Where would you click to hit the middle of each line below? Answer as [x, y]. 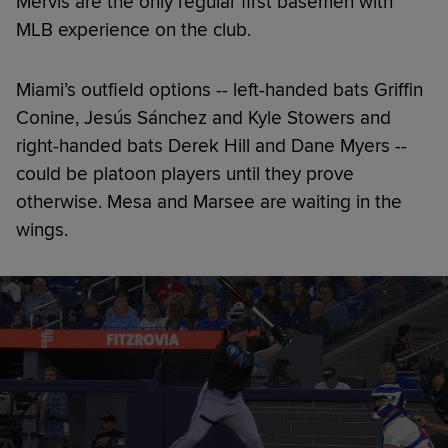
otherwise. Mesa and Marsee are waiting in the [209, 202]
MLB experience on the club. [133, 30]
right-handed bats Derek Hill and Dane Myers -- [211, 146]
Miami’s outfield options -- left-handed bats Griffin [219, 90]
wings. [42, 230]
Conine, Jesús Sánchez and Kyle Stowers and [203, 118]
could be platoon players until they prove [185, 174]
